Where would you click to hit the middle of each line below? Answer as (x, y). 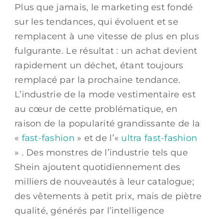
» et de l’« (98, 138)
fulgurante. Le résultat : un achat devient (106, 51)
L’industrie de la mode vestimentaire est (105, 94)
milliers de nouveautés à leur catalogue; (104, 181)
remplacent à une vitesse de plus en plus (107, 36)
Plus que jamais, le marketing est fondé (104, 7)
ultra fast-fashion (159, 138)
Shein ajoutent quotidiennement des (98, 167)
